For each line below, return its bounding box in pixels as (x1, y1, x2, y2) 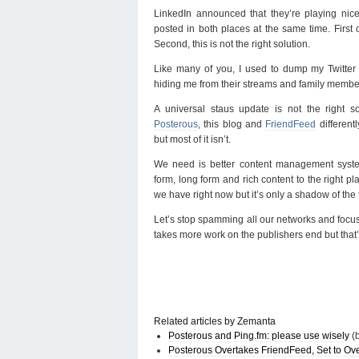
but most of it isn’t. (154, 133, 231, 145)
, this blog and (198, 118, 266, 130)
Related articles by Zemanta (154, 315, 276, 327)
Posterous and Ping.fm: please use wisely (168, 329, 349, 341)
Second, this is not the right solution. (154, 38, 310, 50)
